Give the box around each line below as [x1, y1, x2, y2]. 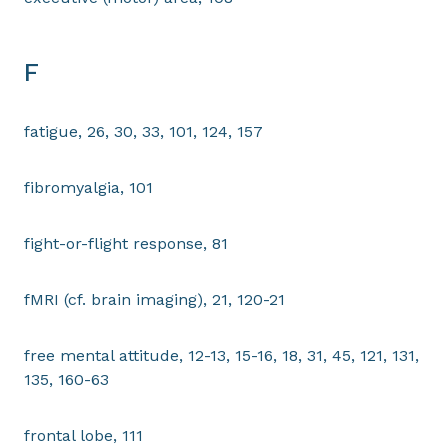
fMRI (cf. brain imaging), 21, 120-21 [24, 290, 285, 309]
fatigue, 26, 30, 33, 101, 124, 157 [24, 122, 263, 141]
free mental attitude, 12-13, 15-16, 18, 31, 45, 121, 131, [24, 346, 419, 365]
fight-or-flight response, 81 [24, 234, 228, 253]
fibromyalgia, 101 [24, 178, 153, 197]
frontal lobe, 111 [24, 426, 143, 445]
